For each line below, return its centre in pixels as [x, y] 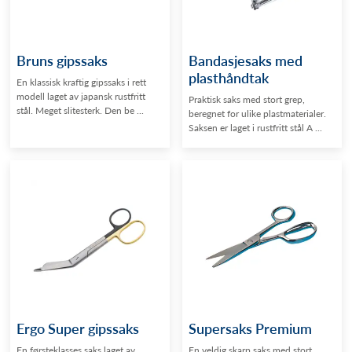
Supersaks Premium [250, 328]
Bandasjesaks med [246, 60]
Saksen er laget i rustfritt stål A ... [255, 127]
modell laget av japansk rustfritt [81, 96]
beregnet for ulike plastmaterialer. [257, 113]
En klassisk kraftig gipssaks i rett [82, 82]
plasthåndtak [229, 77]
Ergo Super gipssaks [78, 328]
